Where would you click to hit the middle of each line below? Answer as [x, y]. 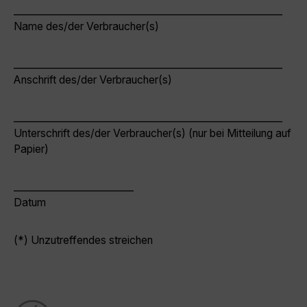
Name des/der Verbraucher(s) [86, 26]
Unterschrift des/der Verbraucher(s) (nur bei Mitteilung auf [152, 133]
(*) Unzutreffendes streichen [83, 240]
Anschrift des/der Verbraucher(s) [93, 80]
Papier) [31, 149]
